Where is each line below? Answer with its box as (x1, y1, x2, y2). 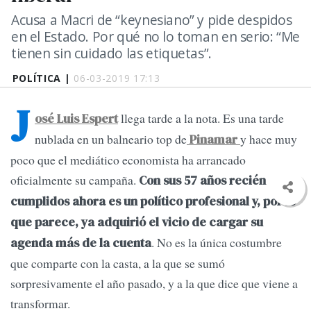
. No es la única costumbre (151, 234, 282, 251)
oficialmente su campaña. (10, 171, 136, 189)
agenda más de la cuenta (10, 235, 151, 252)
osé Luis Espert (35, 110, 118, 128)
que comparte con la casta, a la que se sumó (10, 255, 225, 272)
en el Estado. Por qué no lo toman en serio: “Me (11, 27, 300, 46)
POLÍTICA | (12, 72, 74, 85)
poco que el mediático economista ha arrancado (10, 151, 246, 169)
